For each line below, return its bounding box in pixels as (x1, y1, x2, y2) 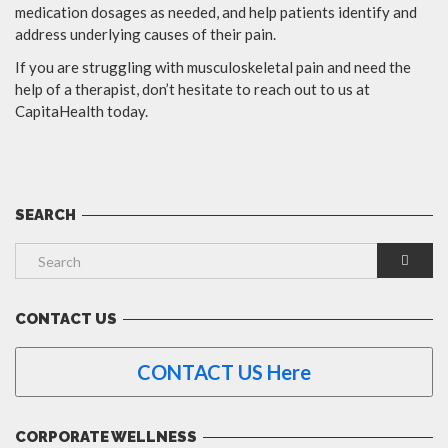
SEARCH (15, 206, 76, 225)
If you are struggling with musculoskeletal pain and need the (15, 58, 411, 77)
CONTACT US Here (137, 360, 311, 385)
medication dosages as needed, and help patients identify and (15, 3, 417, 22)
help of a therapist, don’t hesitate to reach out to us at (15, 80, 370, 99)
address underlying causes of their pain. (15, 25, 276, 44)
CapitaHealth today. (15, 102, 148, 121)
